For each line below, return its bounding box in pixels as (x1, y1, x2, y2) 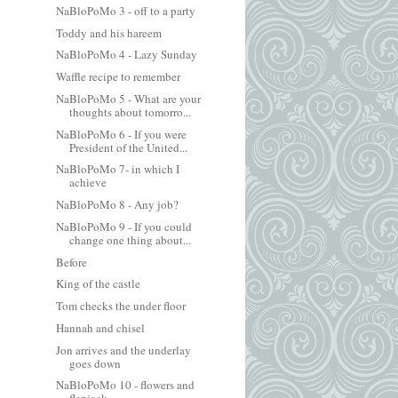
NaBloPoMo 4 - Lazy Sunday (56, 46, 198, 63)
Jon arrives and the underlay (56, 341, 192, 358)
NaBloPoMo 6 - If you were (56, 125, 187, 142)
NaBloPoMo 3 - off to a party (56, 2, 196, 19)
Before (56, 253, 88, 270)
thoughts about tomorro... (69, 103, 192, 120)
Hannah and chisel (56, 319, 146, 336)
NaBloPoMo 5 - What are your (56, 90, 202, 107)
